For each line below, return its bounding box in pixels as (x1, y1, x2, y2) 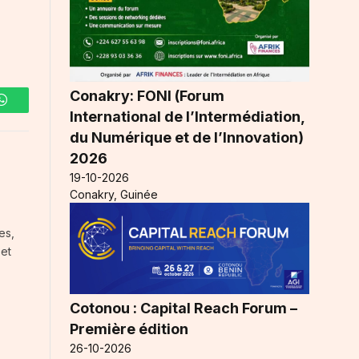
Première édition (70, 320, 188, 337)
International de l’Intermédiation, (70, 107, 305, 125)
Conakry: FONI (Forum (70, 87, 224, 104)
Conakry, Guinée (70, 187, 158, 201)
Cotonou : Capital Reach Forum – (70, 299, 297, 317)
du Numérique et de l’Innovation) (70, 128, 304, 146)
